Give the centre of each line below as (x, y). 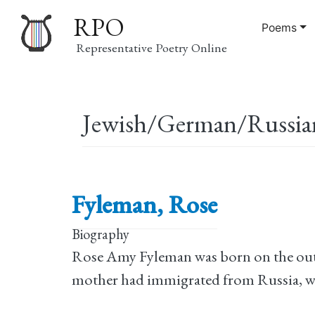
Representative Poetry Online (152, 47)
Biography (101, 234)
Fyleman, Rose (144, 205)
